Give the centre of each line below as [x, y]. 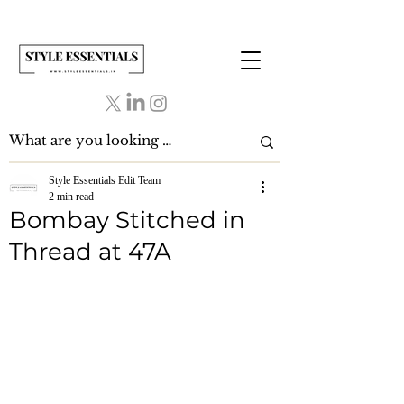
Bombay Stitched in [127, 220]
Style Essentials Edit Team [105, 180]
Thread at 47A [90, 252]
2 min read [71, 197]
